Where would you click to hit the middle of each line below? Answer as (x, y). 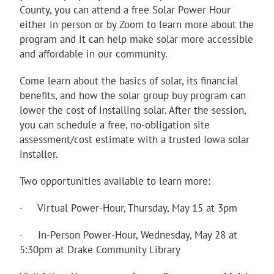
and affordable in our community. (94, 54)
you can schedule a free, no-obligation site (115, 124)
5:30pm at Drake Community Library (100, 249)
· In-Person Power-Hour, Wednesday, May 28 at (128, 235)
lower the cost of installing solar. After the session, (133, 110)
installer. (39, 154)
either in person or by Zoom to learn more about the (137, 24)
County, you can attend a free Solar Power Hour (125, 9)
